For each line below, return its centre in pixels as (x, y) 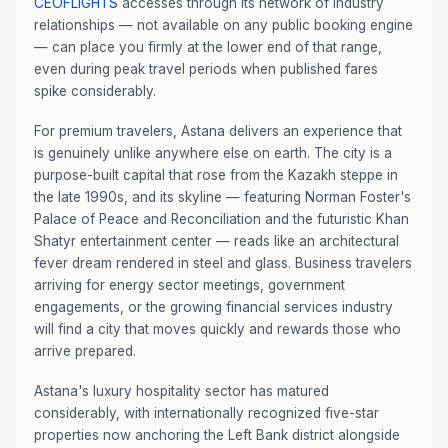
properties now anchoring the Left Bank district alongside (217, 435)
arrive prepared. (85, 351)
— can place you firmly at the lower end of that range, (208, 47)
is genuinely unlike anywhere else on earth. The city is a (213, 153)
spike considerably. (95, 91)
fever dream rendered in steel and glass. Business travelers (223, 263)
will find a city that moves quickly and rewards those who (217, 329)
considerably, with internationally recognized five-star (206, 413)
